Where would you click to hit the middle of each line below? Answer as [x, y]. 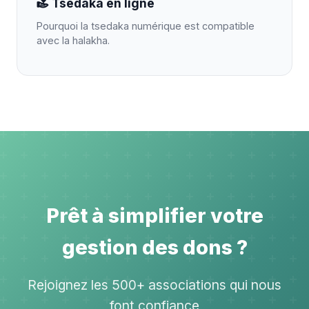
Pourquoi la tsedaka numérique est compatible [146, 26]
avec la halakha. [73, 40]
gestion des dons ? [154, 247]
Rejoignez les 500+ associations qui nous [154, 285]
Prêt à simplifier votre [154, 216]
